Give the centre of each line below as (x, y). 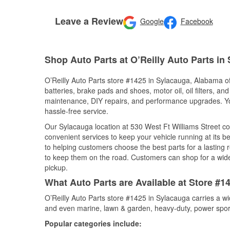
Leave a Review (89, 21)
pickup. (56, 167)
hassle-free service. (76, 111)
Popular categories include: (93, 223)
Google (152, 21)
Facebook (197, 21)
